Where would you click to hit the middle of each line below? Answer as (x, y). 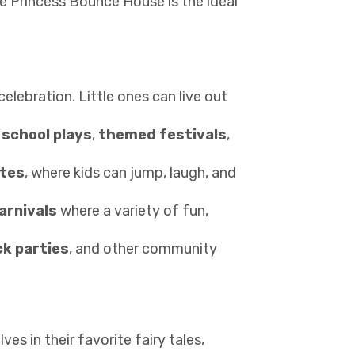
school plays (47, 134)
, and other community (143, 248)
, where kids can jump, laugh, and (130, 172)
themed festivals (162, 134)
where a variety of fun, (133, 210)
